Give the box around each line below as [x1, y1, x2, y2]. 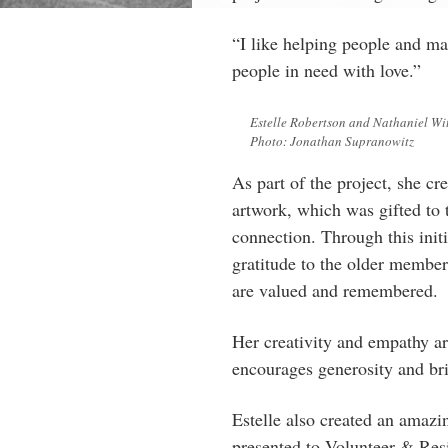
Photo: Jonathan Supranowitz [250, 132, 414, 150]
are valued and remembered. [232, 278, 438, 302]
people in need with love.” [232, 58, 421, 82]
